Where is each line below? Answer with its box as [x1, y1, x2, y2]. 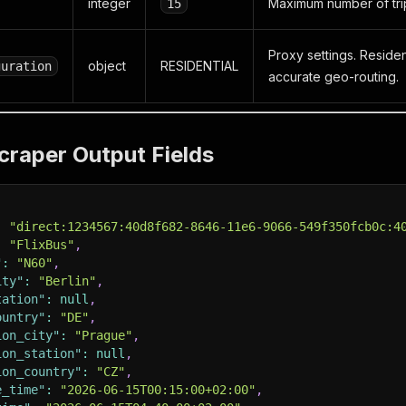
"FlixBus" [9, 237, 74, 252]
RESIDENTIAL [160, 58, 238, 73]
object [88, 58, 126, 73]
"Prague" [74, 328, 132, 343]
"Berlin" [38, 274, 96, 288]
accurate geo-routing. [268, 69, 399, 84]
